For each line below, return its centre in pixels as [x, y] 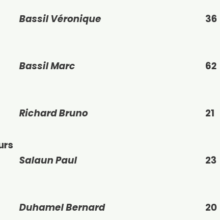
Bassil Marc [47, 66]
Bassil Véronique [60, 19]
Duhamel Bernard [62, 208]
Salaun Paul [48, 161]
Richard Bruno [54, 113]
